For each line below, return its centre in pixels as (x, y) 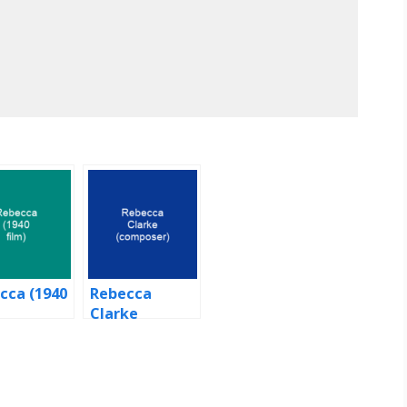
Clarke (114, 314)
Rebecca (121, 294)
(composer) (132, 334)
